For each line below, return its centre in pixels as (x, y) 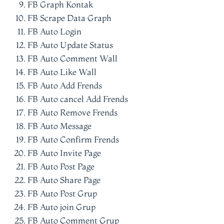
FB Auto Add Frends (65, 85)
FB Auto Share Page (64, 180)
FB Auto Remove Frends (72, 112)
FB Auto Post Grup (62, 193)
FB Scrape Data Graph (69, 18)
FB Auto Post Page (61, 166)
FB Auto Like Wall (62, 72)
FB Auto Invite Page (64, 153)
